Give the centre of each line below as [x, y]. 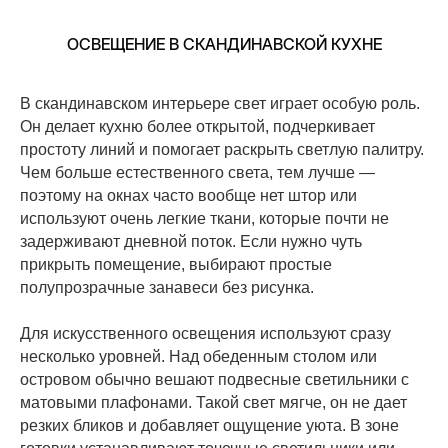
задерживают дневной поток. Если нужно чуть [191, 242]
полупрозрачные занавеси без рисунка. [167, 288]
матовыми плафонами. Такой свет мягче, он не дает [213, 403]
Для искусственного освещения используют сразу [205, 334]
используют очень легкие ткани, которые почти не [204, 219]
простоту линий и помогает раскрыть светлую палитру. [222, 150]
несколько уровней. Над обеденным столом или [198, 357]
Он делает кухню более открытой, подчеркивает [197, 127]
